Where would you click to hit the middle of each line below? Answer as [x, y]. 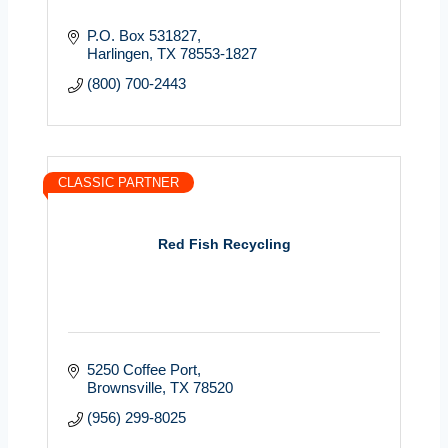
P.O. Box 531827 [141, 35]
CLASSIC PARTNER [118, 182]
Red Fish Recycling [224, 244]
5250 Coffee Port [141, 369]
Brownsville [124, 387]
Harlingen [117, 53]
